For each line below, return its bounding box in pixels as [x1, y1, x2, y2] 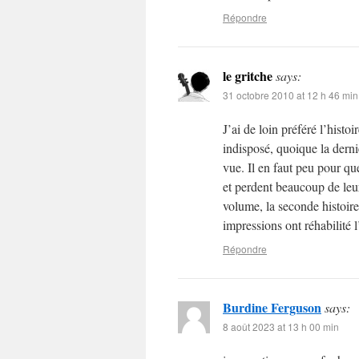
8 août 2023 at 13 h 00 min [223, 320, 339, 333]
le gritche [223, 67, 272, 85]
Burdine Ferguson [223, 298, 321, 317]
